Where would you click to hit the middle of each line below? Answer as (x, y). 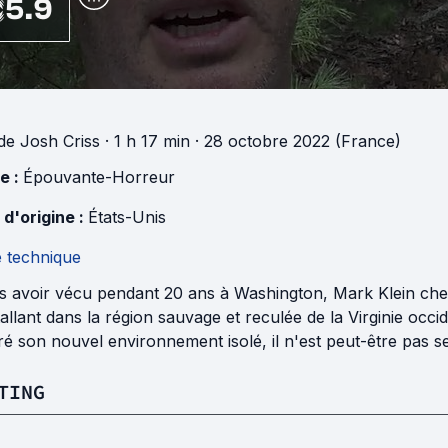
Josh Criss (60, 141)
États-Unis (127, 217)
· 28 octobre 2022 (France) (295, 141)
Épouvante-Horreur (99, 177)
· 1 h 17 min (145, 141)
